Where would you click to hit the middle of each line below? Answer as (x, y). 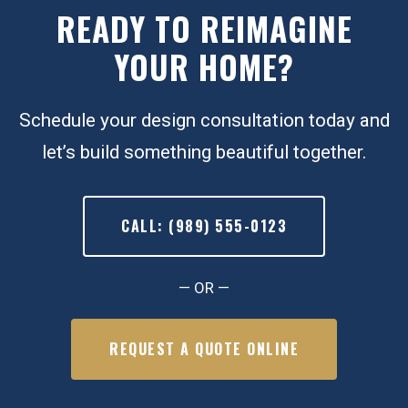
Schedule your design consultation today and (204, 120)
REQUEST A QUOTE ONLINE (204, 348)
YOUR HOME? (204, 66)
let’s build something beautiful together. (204, 152)
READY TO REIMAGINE (204, 28)
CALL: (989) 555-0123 (204, 225)
